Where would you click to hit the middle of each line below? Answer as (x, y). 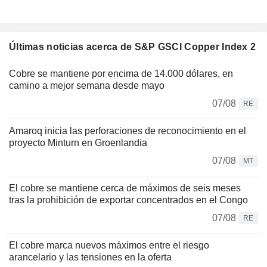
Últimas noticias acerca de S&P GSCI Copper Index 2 (133, 47)
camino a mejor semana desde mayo (87, 86)
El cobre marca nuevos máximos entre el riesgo (109, 246)
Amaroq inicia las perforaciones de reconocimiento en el (128, 131)
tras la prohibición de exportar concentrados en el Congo (128, 200)
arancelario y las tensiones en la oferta (90, 257)
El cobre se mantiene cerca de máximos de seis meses (125, 188)
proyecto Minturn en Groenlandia (78, 143)
